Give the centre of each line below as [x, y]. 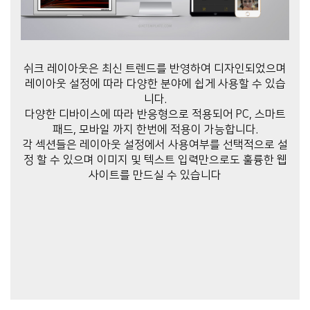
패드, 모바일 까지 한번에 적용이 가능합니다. [155, 129]
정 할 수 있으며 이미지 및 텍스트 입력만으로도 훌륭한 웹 [155, 159]
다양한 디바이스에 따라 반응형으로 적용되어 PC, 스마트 [155, 114]
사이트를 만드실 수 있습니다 [155, 175]
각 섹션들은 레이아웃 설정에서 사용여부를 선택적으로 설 [155, 144]
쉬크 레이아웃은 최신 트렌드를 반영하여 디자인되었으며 [155, 68]
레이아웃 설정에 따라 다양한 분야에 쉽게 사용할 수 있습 [155, 83]
